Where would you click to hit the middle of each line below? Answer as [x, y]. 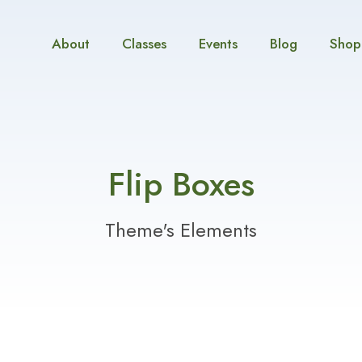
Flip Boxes [181, 184]
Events [218, 44]
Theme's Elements [181, 230]
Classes [144, 44]
